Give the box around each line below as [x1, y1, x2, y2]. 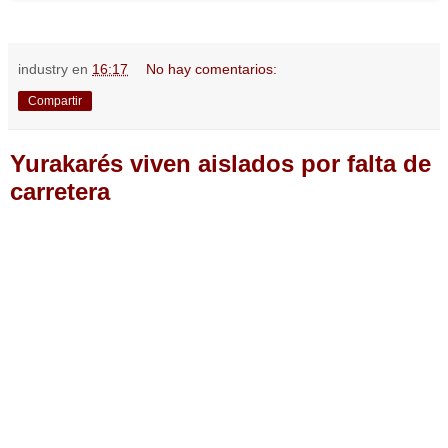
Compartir [28, 93, 82, 108]
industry [18, 60, 68, 77]
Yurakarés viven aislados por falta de [10, 149, 431, 177]
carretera [10, 177, 110, 205]
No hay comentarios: [146, 60, 278, 77]
